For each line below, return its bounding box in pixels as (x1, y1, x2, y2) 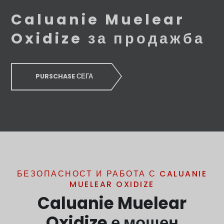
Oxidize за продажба (11, 28, 205, 48)
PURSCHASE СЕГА (35, 72, 93, 81)
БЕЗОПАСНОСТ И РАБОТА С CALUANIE (16, 168, 207, 179)
